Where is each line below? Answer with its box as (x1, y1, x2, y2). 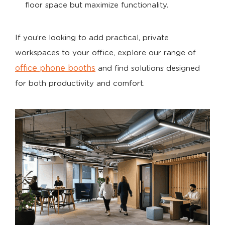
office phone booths (15, 64, 95, 73)
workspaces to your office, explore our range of (15, 49, 196, 57)
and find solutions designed (98, 65, 200, 73)
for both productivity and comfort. (15, 80, 145, 88)
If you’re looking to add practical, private (15, 34, 169, 42)
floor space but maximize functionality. (25, 2, 168, 10)
